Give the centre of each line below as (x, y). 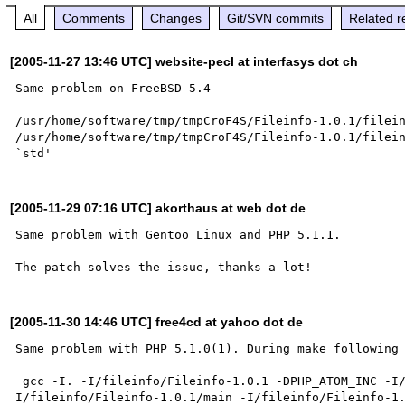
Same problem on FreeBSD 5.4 (113, 88)
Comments (94, 18)
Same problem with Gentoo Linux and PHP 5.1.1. (182, 234)
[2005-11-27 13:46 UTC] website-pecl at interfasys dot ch (184, 61)
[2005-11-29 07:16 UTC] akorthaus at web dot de (158, 207)
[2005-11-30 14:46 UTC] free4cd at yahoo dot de (157, 321)
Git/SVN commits (276, 18)
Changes (176, 18)
